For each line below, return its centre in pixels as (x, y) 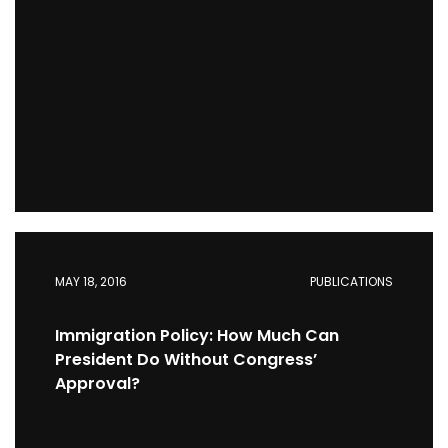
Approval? (97, 383)
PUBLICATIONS (351, 281)
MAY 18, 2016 (91, 281)
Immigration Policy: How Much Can (197, 335)
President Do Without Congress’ (186, 359)
